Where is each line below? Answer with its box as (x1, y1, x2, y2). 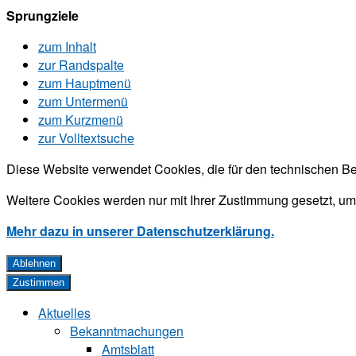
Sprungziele (6, 6, 79, 25)
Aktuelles (38, 304, 91, 322)
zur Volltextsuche (38, 129, 134, 147)
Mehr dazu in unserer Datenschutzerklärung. (6, 222, 274, 240)
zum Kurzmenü (38, 110, 123, 129)
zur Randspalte (38, 56, 124, 74)
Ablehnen (13, 257, 56, 269)
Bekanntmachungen (70, 322, 184, 340)
